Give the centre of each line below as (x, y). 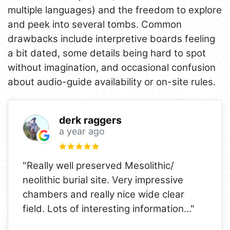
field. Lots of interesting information (103, 208)
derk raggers (90, 120)
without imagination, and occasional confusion (112, 67)
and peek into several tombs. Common (95, 24)
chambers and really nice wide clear (103, 194)
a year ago (82, 131)
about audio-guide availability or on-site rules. (112, 82)
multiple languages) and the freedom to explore (115, 10)
